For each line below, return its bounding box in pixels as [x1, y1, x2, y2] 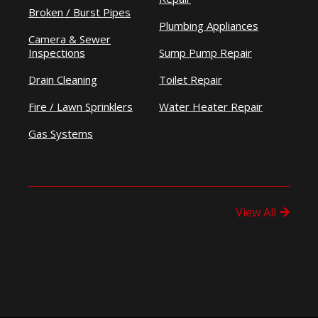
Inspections [28, 45, 85, 60]
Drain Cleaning [28, 72, 97, 87]
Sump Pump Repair [159, 45, 252, 60]
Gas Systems [28, 126, 93, 141]
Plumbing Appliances [159, 18, 258, 33]
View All [236, 204, 276, 220]
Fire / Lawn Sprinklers [28, 99, 133, 114]
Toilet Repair [159, 72, 222, 87]
